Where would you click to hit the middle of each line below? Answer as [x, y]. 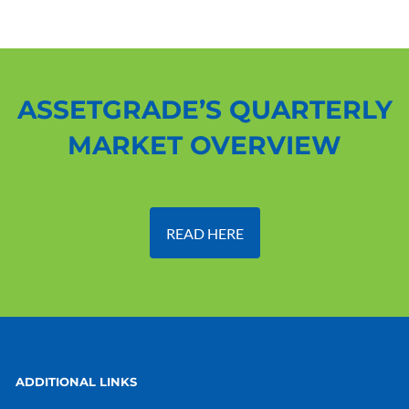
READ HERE [204, 233]
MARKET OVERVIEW [204, 146]
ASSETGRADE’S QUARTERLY [204, 110]
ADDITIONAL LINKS [77, 382]
